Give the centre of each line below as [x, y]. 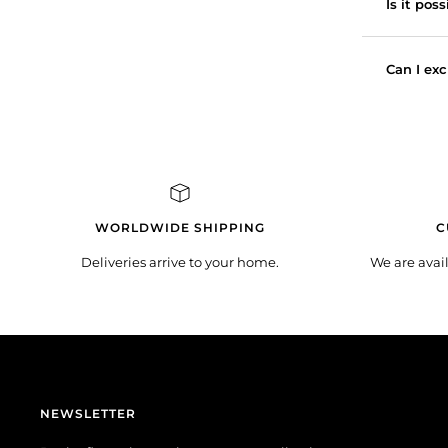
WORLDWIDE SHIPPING [180, 228]
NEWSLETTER [88, 414]
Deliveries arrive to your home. [180, 262]
